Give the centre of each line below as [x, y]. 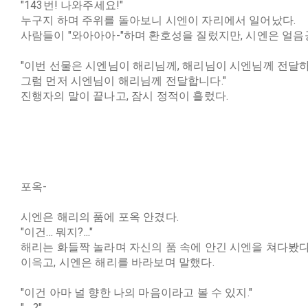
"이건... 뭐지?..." [57, 232]
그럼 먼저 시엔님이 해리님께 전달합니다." [123, 81]
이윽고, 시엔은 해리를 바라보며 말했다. [117, 262]
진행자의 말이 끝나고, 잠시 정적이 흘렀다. [124, 96]
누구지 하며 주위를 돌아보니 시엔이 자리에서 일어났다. [158, 20]
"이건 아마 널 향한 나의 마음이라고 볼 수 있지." [136, 293]
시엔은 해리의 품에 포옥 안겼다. [100, 217]
